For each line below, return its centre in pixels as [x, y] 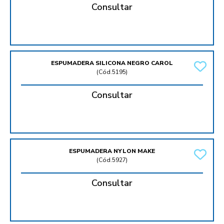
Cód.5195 [112, 72]
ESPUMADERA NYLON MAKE [112, 151]
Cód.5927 [112, 160]
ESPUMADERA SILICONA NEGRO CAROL [112, 63]
